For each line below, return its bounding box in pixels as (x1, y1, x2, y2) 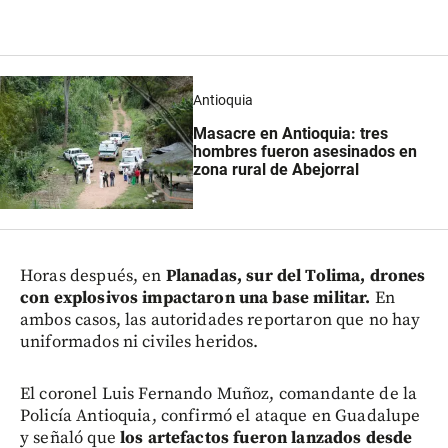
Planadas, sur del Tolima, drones (165, 265, 426, 288)
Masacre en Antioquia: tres (192, 123, 388, 143)
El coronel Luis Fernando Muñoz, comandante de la (20, 383, 418, 406)
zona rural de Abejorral (192, 159, 359, 179)
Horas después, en (20, 265, 166, 288)
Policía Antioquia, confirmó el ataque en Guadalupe (20, 405, 421, 428)
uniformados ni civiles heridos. (20, 331, 259, 354)
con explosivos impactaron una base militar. (20, 287, 375, 310)
